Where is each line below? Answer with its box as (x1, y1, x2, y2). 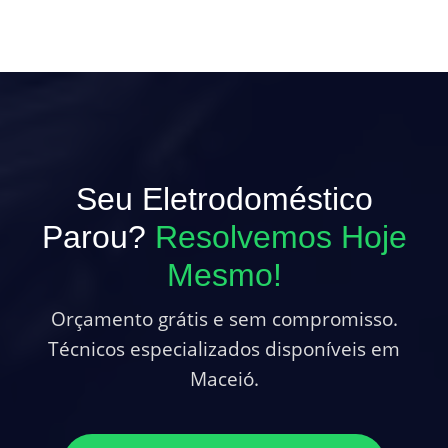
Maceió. (189, 365, 259, 393)
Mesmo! (166, 257, 282, 294)
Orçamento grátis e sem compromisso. (50, 305, 398, 333)
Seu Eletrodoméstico (75, 181, 373, 218)
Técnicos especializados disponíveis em (48, 335, 400, 363)
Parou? (41, 219, 155, 256)
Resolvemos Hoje (154, 219, 407, 256)
